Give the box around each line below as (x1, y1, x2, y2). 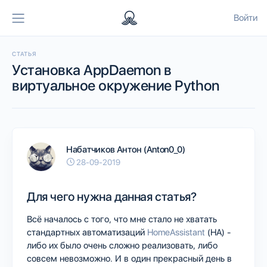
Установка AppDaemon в (12, 61, 172, 79)
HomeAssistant (147, 226, 205, 238)
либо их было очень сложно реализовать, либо (27, 240, 218, 251)
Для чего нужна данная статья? (27, 189, 197, 204)
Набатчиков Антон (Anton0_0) (66, 144, 185, 155)
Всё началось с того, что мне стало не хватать (27, 213, 217, 225)
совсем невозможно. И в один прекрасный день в (27, 253, 232, 264)
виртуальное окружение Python (12, 76, 219, 94)
